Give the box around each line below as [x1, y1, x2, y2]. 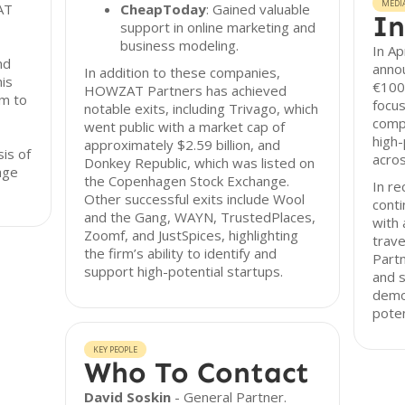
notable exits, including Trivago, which [84, 99, 319, 118]
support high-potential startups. [84, 262, 284, 280]
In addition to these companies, [84, 63, 281, 81]
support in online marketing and [120, 18, 316, 36]
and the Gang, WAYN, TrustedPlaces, [84, 208, 316, 226]
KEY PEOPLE [93, 344, 138, 355]
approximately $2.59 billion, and [84, 136, 281, 154]
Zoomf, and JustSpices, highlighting [84, 226, 299, 244]
